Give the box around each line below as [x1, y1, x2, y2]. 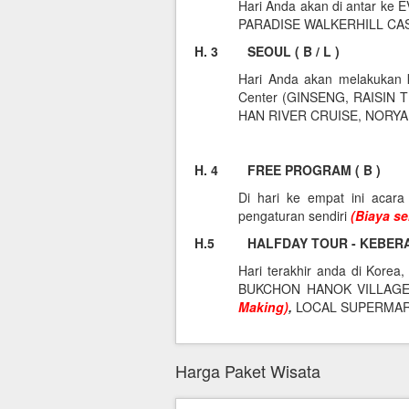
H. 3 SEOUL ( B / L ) [194, 42, 340, 61]
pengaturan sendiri [238, 206, 351, 225]
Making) [238, 298, 288, 317]
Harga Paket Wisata [175, 359, 320, 383]
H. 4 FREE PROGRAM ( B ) [194, 161, 381, 180]
